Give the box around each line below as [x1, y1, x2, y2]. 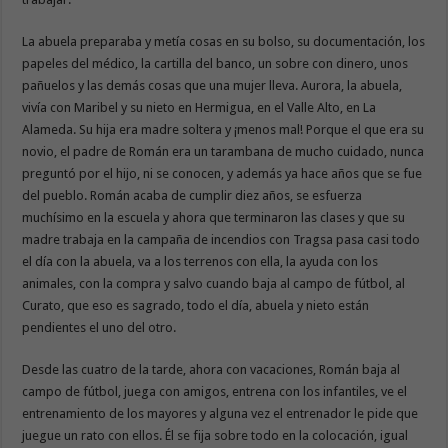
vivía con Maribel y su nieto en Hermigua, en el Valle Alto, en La [22, 99, 377, 115]
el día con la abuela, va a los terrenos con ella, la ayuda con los [22, 253, 379, 269]
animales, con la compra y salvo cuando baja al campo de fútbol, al [22, 275, 406, 291]
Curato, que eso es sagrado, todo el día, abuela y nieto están [22, 297, 370, 313]
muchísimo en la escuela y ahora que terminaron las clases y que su [22, 209, 406, 225]
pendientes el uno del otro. [22, 319, 177, 335]
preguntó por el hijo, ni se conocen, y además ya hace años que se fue [22, 165, 423, 181]
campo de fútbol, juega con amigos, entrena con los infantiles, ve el [22, 383, 408, 399]
